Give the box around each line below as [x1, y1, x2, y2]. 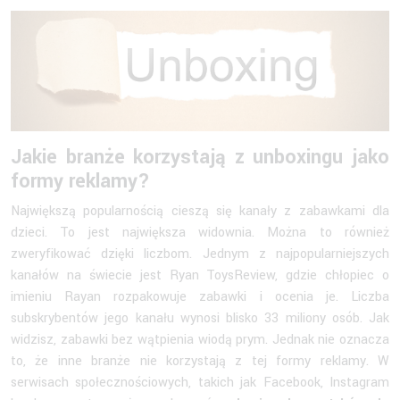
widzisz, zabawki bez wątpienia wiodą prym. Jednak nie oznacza [11, 330, 389, 350]
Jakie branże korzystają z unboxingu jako [11, 143, 389, 172]
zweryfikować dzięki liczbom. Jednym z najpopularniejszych [11, 245, 389, 264]
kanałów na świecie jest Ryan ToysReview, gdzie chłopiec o [11, 266, 389, 286]
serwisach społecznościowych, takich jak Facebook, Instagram [11, 373, 389, 393]
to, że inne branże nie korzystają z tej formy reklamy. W [11, 352, 389, 371]
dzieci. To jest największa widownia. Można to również [11, 223, 389, 243]
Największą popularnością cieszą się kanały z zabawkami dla [11, 202, 389, 221]
